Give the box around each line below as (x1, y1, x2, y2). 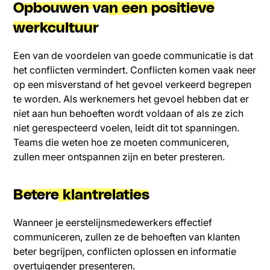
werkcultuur (13, 21, 99, 36)
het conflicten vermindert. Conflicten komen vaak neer (13, 64, 257, 77)
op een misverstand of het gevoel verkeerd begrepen (13, 78, 252, 91)
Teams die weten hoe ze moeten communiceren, (13, 136, 230, 149)
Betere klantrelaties (13, 188, 150, 203)
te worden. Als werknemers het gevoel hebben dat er (13, 93, 250, 105)
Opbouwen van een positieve (13, 1, 215, 16)
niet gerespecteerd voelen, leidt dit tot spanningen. (13, 122, 240, 134)
